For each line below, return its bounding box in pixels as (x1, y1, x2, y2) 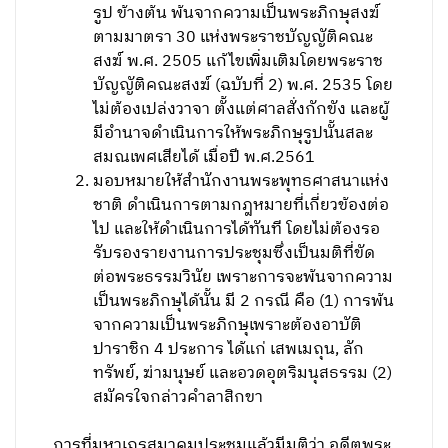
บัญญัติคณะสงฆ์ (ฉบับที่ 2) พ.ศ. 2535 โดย (93, 72, 394, 99)
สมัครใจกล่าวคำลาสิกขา (93, 384, 264, 411)
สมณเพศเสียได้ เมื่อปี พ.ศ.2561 (93, 144, 316, 171)
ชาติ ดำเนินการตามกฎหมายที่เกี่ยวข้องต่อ (93, 192, 390, 219)
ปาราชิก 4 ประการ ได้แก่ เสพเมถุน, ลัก (93, 336, 365, 363)
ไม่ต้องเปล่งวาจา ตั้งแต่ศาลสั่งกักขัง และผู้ (93, 96, 390, 123)
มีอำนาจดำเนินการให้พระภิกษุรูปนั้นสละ (93, 120, 374, 147)
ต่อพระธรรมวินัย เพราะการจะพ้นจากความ (93, 264, 394, 291)
